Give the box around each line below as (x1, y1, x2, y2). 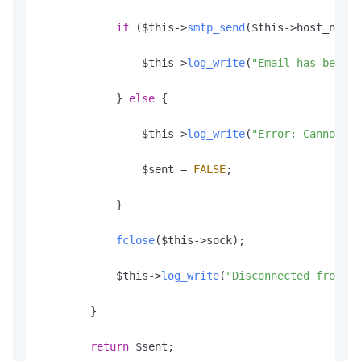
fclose (116, 234, 155, 247)
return (90, 340, 129, 354)
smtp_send (187, 21, 245, 35)
